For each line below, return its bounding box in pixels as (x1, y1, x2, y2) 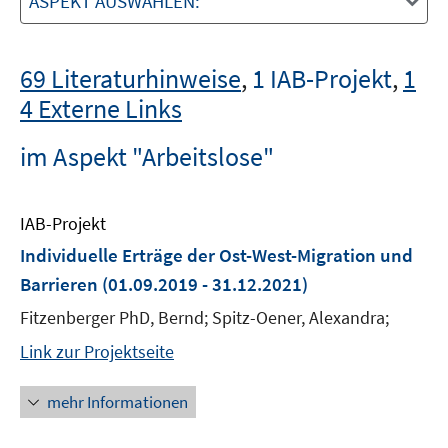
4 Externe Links (20, 92, 182, 125)
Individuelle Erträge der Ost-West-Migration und (20, 243, 413, 267)
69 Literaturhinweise (20, 62, 241, 95)
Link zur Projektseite (20, 340, 174, 363)
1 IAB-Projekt (252, 62, 392, 95)
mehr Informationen (47, 391, 188, 413)
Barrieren (20, 272, 98, 296)
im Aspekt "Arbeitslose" (20, 140, 274, 173)
